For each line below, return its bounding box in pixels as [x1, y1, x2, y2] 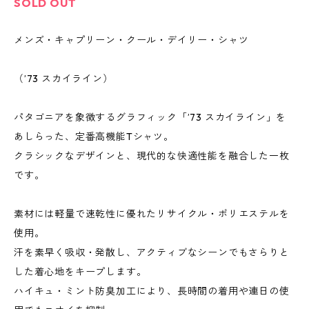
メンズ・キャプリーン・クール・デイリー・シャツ [14, 34, 249, 47]
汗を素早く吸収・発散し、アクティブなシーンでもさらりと [14, 246, 290, 259]
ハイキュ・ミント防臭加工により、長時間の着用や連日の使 [14, 285, 290, 298]
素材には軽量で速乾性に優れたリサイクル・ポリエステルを [14, 208, 290, 221]
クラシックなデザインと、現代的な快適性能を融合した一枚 [14, 150, 290, 163]
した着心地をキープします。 [14, 266, 147, 279]
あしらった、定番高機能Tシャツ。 [14, 130, 174, 143]
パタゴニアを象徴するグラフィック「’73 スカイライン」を [14, 111, 287, 124]
